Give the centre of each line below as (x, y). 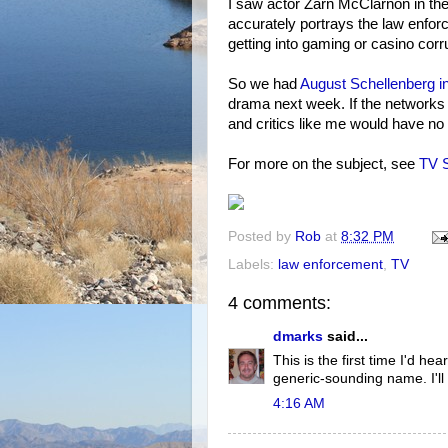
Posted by (261, 237)
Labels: (253, 265)
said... (345, 336)
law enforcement (330, 265)
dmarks (298, 336)
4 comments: (279, 303)
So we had (264, 83)
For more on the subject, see (323, 163)
